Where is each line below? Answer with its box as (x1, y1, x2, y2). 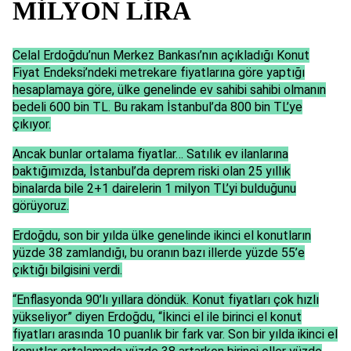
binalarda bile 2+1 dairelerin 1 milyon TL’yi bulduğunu (13, 181, 296, 197)
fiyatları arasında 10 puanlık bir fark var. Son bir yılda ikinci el (13, 327, 338, 342)
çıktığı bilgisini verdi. (13, 262, 122, 278)
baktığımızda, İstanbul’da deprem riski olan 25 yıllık (13, 164, 291, 179)
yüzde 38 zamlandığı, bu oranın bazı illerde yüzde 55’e (13, 245, 305, 261)
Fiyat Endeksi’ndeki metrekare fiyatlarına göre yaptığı (13, 65, 305, 81)
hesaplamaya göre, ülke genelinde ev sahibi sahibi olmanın (13, 82, 326, 98)
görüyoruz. (13, 198, 69, 214)
